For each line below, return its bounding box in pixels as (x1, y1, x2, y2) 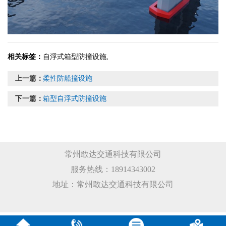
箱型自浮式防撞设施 (43, 94, 106, 102)
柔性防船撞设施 (43, 74, 92, 82)
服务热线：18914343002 (71, 164, 155, 174)
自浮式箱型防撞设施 (43, 52, 106, 61)
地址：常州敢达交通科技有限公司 (52, 180, 174, 189)
